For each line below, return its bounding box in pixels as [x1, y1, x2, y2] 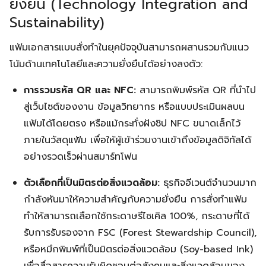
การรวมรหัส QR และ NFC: [24, 83, 136, 97]
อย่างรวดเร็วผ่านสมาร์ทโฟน [24, 150, 137, 164]
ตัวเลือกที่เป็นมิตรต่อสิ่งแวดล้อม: [24, 176, 160, 190]
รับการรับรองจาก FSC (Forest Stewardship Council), [24, 226, 256, 240]
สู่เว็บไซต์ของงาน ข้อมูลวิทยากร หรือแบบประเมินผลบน [24, 100, 245, 114]
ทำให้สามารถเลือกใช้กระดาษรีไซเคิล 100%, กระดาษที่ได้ [24, 209, 249, 223]
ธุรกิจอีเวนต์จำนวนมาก [160, 176, 256, 190]
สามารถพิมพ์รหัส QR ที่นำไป [136, 83, 256, 97]
